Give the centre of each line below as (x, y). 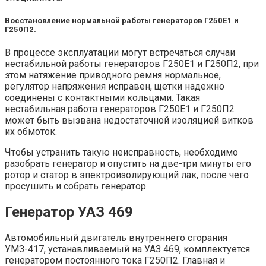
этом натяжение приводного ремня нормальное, (113, 75)
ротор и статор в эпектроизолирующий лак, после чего (127, 175)
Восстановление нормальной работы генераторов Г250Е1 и (122, 21)
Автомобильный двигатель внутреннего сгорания (116, 238)
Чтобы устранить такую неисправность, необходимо (121, 153)
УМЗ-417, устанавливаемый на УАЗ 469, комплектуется (127, 249)
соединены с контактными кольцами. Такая (102, 98)
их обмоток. (31, 132)
